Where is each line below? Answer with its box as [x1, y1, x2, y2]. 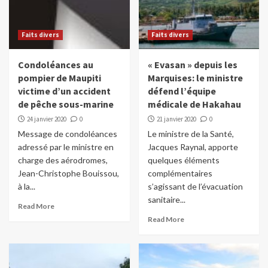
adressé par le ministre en [18, 142, 114, 153]
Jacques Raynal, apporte [147, 142, 238, 153]
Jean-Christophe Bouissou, [18, 168, 119, 179]
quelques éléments [147, 155, 220, 166]
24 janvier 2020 [27, 115, 66, 124]
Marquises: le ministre [147, 72, 243, 84]
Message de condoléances [18, 129, 117, 139]
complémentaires [147, 168, 212, 179]
